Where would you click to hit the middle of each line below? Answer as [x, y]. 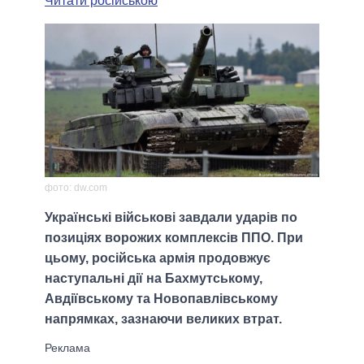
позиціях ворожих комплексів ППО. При [174, 238]
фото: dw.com [76, 188]
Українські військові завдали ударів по [171, 218]
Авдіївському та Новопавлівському [161, 299]
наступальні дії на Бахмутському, [154, 279]
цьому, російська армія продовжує [158, 258]
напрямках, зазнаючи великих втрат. [163, 319]
